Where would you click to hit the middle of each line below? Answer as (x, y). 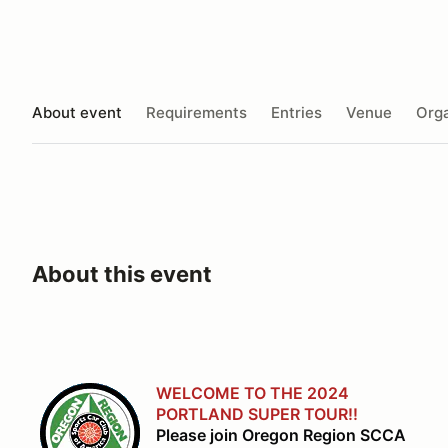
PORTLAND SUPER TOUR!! (257, 414)
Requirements (196, 112)
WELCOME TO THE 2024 (252, 393)
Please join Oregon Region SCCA (281, 435)
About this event (122, 274)
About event (77, 112)
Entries (296, 112)
